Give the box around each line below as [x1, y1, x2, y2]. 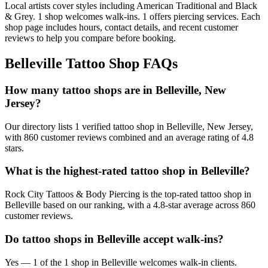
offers [150, 11, 171, 22]
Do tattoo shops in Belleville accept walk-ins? [5, 232, 224, 245]
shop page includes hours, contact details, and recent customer [5, 22, 238, 33]
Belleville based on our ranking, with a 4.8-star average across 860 [5, 200, 255, 211]
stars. [5, 142, 24, 153]
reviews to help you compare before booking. [5, 33, 176, 44]
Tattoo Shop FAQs [62, 56, 178, 72]
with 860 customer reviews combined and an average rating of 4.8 [5, 132, 254, 142]
